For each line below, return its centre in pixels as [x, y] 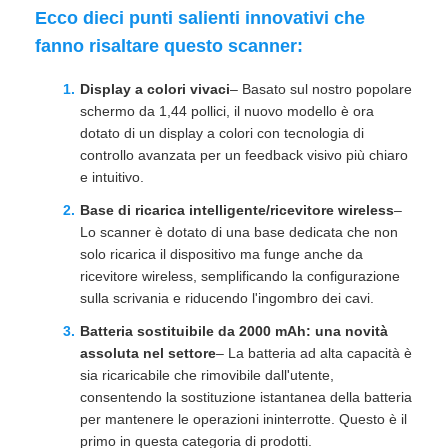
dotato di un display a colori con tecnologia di [222, 133]
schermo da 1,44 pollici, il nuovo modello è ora [227, 111]
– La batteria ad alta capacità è [314, 353]
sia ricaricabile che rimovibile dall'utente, [207, 375]
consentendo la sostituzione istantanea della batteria [246, 397]
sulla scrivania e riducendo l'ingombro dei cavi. [227, 298]
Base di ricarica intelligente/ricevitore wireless [237, 210]
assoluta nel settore [148, 353]
